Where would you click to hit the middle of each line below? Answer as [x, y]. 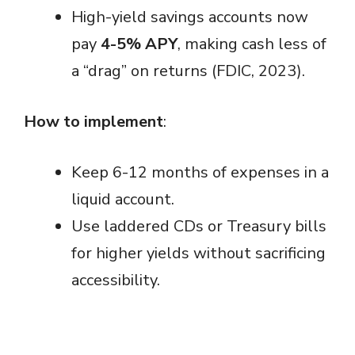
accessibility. [116, 280]
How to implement [94, 121]
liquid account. [123, 199]
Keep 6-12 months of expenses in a [200, 172]
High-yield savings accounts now [190, 17]
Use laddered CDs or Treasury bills [199, 226]
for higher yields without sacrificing [198, 253]
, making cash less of [252, 44]
